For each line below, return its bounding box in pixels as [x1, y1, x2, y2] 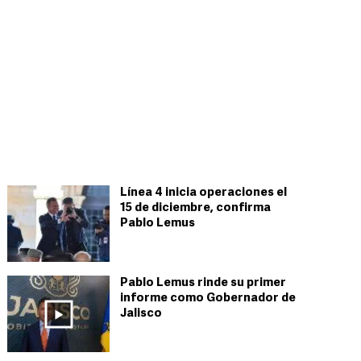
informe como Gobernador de [120, 293, 296, 305]
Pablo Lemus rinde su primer [120, 277, 286, 289]
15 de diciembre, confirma [120, 202, 271, 214]
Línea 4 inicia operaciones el [120, 187, 287, 199]
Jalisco [120, 308, 162, 320]
